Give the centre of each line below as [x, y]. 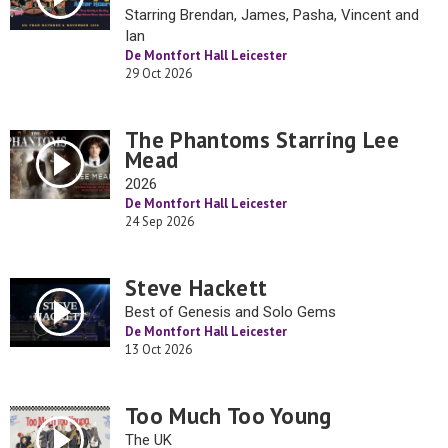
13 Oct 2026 [158, 349]
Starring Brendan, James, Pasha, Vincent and [272, 15]
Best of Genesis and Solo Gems [230, 312]
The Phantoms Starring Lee [262, 139]
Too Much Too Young [228, 415]
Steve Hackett [196, 287]
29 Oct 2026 [158, 73]
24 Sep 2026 [159, 221]
